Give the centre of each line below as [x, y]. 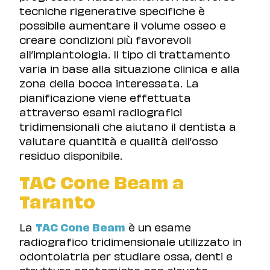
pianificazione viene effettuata [105, 97]
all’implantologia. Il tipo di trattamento [125, 54]
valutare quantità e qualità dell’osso [119, 140]
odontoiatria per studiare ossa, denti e [126, 255]
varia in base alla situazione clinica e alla [130, 68]
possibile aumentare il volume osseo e [123, 25]
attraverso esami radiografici [101, 111]
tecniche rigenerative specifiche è [112, 10]
